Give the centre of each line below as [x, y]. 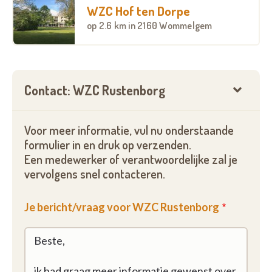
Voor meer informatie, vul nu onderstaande [129, 130]
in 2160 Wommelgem [170, 25]
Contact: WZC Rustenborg [95, 90]
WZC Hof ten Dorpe [138, 10]
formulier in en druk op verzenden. [108, 145]
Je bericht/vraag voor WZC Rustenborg [122, 207]
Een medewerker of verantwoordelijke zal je [131, 159]
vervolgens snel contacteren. [95, 174]
